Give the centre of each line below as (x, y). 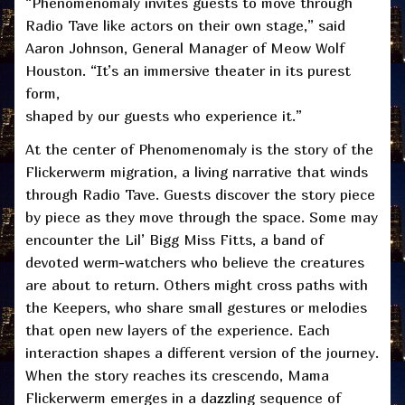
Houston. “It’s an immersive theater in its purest (188, 70)
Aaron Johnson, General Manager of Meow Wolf (185, 47)
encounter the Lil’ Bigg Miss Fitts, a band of (174, 239)
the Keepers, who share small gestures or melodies (196, 307)
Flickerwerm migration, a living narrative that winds (197, 171)
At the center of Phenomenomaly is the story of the (199, 149)
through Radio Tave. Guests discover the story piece (200, 194)
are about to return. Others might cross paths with (197, 284)
